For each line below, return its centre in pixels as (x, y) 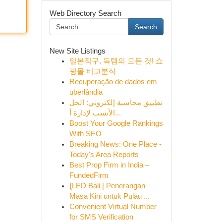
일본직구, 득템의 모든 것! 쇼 (116, 61)
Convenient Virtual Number (113, 207)
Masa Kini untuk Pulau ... (109, 196)
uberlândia (86, 92)
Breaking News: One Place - (115, 144)
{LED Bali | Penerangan (107, 186)
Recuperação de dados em (113, 82)
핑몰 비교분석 (92, 71)
